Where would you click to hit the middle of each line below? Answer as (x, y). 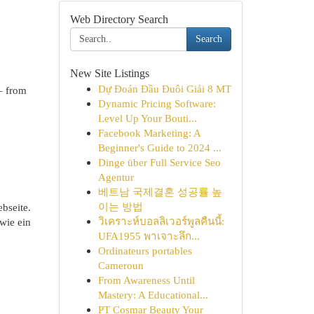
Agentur (116, 177)
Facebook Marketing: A (149, 133)
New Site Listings (109, 73)
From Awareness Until (146, 280)
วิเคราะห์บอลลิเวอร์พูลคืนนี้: (161, 221)
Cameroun (121, 265)
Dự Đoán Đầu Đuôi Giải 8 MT (164, 89)
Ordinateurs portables (145, 251)
